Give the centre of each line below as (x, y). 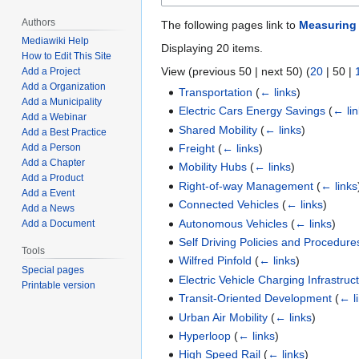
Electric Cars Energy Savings (252, 111)
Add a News (48, 209)
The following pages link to (230, 24)
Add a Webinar (54, 117)
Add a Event (48, 194)
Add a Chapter (54, 163)
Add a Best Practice (65, 133)
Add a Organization (64, 87)
